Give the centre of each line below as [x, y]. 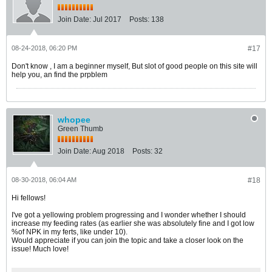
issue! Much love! [40, 249]
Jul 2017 [107, 19]
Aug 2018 [108, 151]
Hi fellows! [29, 198]
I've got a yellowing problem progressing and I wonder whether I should [129, 215]
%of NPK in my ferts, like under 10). [70, 232]
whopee [74, 120]
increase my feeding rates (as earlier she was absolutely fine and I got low [133, 223]
